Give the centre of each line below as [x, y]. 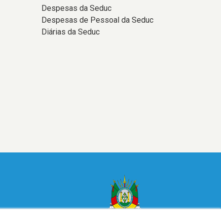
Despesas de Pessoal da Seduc [97, 20]
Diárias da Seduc [70, 32]
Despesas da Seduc [76, 8]
